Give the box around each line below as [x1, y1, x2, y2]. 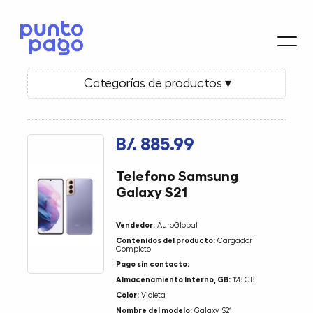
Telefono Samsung [116, 168, 239, 183]
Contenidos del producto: [116, 236, 216, 245]
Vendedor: [116, 221, 156, 229]
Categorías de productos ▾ [78, 76, 235, 89]
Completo [116, 245, 152, 253]
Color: [116, 291, 140, 299]
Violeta [139, 291, 166, 299]
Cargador [215, 236, 253, 245]
